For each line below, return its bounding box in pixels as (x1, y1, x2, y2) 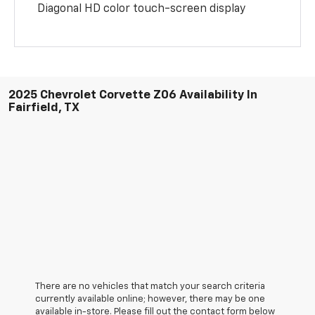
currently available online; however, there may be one (35, 294, 265, 304)
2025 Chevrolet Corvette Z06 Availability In (8, 89, 257, 101)
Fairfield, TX (8, 101, 79, 114)
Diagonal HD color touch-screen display (37, 3, 246, 15)
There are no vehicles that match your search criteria (35, 281, 265, 291)
